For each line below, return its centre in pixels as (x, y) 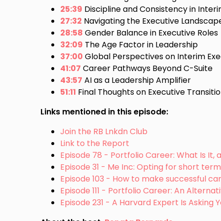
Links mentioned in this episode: (105, 111)
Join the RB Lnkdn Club (104, 131)
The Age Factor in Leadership (141, 44)
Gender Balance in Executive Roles (151, 33)
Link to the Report (95, 143)
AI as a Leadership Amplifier (137, 80)
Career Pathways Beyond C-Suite (147, 68)
